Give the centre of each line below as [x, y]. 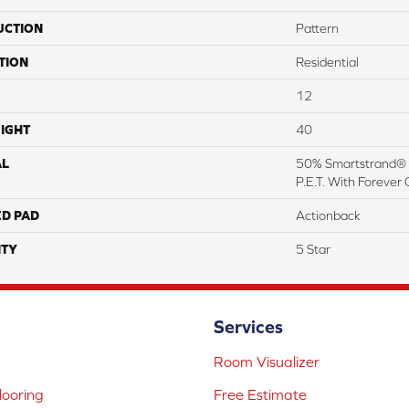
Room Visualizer [267, 362]
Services [248, 327]
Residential [327, 63]
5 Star [313, 250]
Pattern [317, 29]
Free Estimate [260, 395]
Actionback [328, 216]
